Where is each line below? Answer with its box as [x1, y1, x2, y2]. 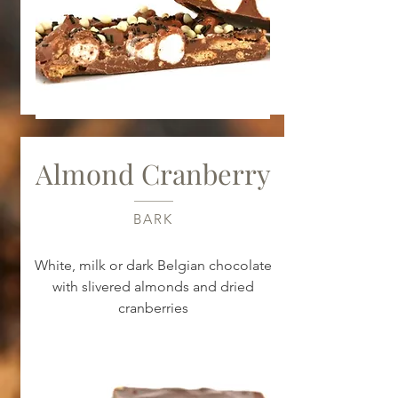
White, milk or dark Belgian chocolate [35, 257, 272, 274]
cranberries [118, 299, 188, 316]
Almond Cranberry [36, 155, 271, 192]
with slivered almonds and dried [52, 278, 254, 295]
